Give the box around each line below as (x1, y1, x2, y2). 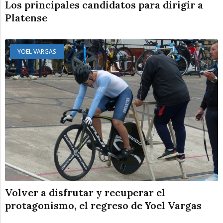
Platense (5, 11, 47, 24)
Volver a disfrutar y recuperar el (5, 186, 165, 199)
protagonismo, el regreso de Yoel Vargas (5, 199, 202, 212)
